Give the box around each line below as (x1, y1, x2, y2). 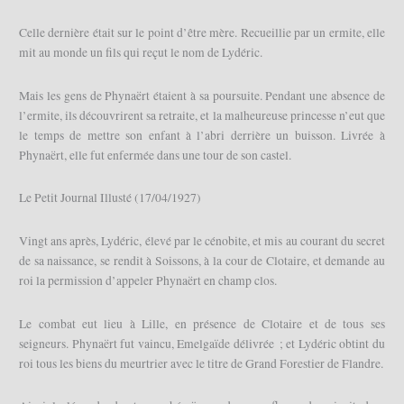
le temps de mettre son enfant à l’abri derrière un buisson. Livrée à (19, 126, 385, 143)
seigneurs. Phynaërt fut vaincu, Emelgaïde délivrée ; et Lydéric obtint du (19, 335, 385, 352)
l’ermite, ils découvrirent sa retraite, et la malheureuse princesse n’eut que (19, 106, 385, 124)
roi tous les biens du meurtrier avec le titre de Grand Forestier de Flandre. (19, 354, 384, 372)
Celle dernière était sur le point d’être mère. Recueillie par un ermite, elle (19, 23, 385, 41)
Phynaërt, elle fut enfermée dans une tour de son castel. (19, 146, 292, 163)
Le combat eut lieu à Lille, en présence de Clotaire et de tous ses (19, 315, 385, 332)
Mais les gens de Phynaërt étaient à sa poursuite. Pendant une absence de (19, 87, 385, 104)
